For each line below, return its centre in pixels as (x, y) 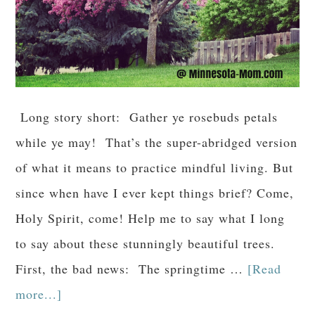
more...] (39, 294)
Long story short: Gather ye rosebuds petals (147, 116)
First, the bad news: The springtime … (132, 268)
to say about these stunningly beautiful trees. (146, 243)
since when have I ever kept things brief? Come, (155, 192)
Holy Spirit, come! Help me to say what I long (150, 218)
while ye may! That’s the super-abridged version (157, 142)
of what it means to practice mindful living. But (155, 167)
